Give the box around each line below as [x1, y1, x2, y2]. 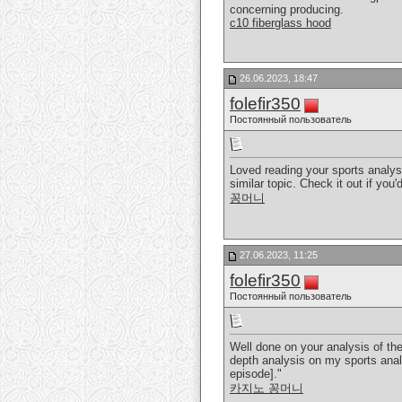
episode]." [230, 367, 282, 381]
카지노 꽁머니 [230, 381, 303, 396]
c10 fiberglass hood [230, 16, 331, 31]
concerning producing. [230, 3, 344, 17]
